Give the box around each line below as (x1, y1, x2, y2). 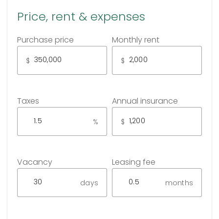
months (165, 177, 193, 188)
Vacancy (17, 156, 52, 168)
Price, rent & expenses (17, 8, 145, 24)
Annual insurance (112, 95, 178, 107)
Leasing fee (112, 156, 155, 168)
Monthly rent (112, 34, 159, 45)
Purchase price (17, 34, 74, 45)
